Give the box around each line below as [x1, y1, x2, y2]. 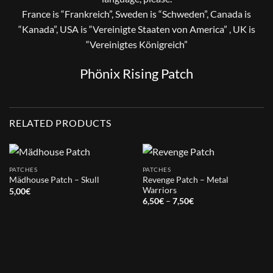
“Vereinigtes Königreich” [85, 38, 188, 50]
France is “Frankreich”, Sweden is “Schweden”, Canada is [22, 7, 251, 19]
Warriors [142, 185, 177, 195]
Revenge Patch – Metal [142, 174, 229, 185]
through [193, 219, 224, 229]
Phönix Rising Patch [80, 65, 193, 82]
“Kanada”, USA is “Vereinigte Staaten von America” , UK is [18, 23, 255, 35]
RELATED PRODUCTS [9, 116, 112, 129]
